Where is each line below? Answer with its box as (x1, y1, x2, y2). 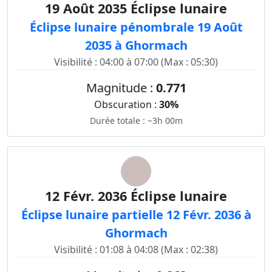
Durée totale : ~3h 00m (89, 115, 183, 126)
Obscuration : (93, 98, 159, 111)
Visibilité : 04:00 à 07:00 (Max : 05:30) (54, 55, 218, 69)
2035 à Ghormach (84, 37, 188, 53)
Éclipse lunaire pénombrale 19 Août (29, 19, 243, 35)
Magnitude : (86, 80, 156, 96)
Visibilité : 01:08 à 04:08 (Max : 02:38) (54, 243, 218, 256)
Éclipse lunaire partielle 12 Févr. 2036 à (21, 206, 251, 223)
